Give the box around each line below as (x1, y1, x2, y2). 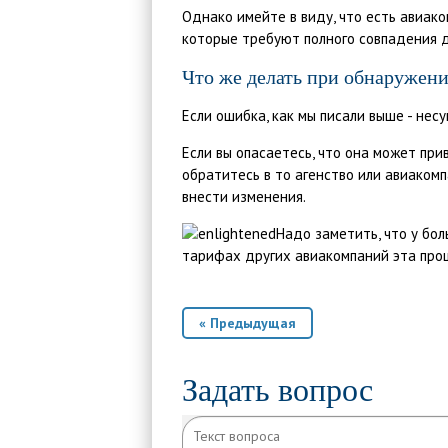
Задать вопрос (182, 372, 373, 408)
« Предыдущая (199, 314, 296, 332)
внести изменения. (182, 187, 306, 206)
